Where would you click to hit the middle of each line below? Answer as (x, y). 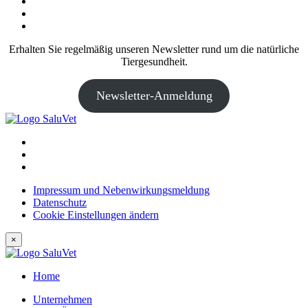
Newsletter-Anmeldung (154, 95)
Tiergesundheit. (154, 61)
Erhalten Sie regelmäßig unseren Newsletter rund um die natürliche (154, 49)
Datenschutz (60, 202)
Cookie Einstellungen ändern (96, 214)
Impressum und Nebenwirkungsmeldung (121, 190)
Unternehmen (63, 299)
